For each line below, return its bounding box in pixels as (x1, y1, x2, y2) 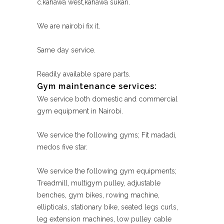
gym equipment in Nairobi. (37, 107, 123, 115)
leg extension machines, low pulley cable (37, 215, 171, 223)
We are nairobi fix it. (37, 22, 100, 30)
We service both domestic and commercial (37, 95, 177, 103)
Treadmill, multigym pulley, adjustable (37, 179, 160, 187)
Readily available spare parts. (37, 70, 130, 78)
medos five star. (37, 143, 87, 151)
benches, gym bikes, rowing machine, (37, 191, 159, 199)
